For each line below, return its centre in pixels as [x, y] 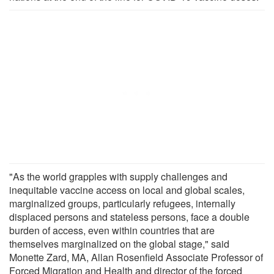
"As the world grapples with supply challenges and [118, 176]
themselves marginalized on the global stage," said [119, 243]
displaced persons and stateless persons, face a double [129, 217]
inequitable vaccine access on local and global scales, [127, 190]
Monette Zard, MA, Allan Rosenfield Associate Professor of [136, 257]
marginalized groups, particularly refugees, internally [122, 203]
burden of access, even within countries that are [112, 230]
